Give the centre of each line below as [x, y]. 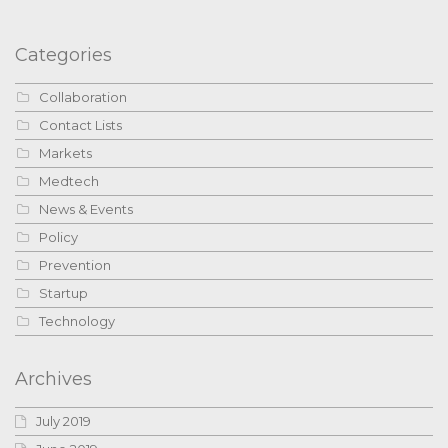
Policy [58, 236]
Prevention [75, 264]
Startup [63, 292]
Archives [53, 378]
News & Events [86, 208]
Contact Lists [80, 124]
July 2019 [63, 420]
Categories [63, 54]
